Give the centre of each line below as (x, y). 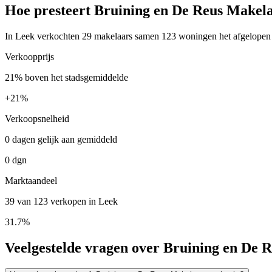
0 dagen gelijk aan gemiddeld (61, 139)
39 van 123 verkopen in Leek (61, 201)
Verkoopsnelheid (37, 118)
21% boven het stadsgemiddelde (66, 77)
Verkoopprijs (29, 56)
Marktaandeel (31, 180)
